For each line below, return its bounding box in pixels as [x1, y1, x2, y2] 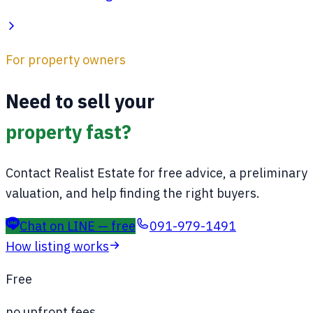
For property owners [6, 52, 126, 68]
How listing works [6, 238, 109, 254]
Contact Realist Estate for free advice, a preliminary [6, 165, 307, 181]
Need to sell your [6, 88, 154, 113]
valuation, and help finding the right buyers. [6, 185, 260, 201]
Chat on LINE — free [20, 218, 136, 234]
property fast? [6, 119, 131, 144]
